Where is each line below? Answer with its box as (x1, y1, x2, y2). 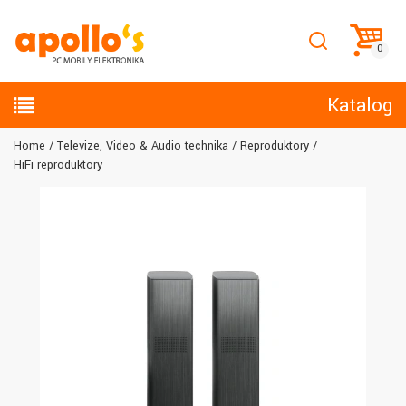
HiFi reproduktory (14, 157, 102, 173)
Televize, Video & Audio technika (57, 138, 228, 154)
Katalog (327, 91, 392, 119)
